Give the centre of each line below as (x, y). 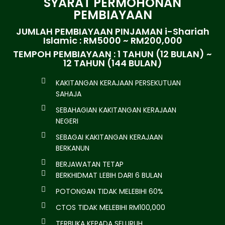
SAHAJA (69, 94)
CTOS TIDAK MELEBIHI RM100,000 (111, 208)
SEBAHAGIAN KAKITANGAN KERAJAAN (116, 110)
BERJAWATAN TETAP (90, 164)
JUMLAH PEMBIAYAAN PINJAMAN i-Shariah (113, 32)
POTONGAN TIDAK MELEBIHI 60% (110, 192)
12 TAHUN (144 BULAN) (113, 63)
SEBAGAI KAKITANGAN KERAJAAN (109, 137)
